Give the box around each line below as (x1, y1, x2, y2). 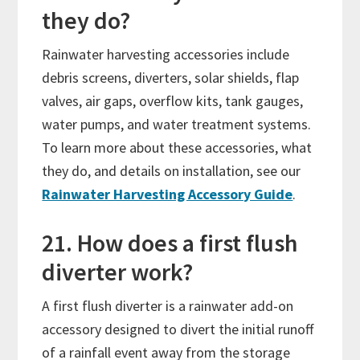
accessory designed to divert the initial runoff (42, 320, 314, 339)
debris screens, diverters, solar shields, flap (42, 68, 300, 88)
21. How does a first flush (42, 227, 299, 259)
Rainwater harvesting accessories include (42, 45, 290, 64)
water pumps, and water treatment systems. (42, 115, 312, 134)
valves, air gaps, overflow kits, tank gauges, (42, 92, 304, 111)
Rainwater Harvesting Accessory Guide (42, 185, 293, 204)
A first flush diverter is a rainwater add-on (42, 297, 294, 316)
